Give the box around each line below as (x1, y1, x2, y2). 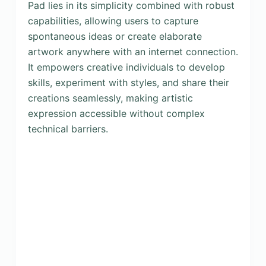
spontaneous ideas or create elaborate (27, 30, 202, 42)
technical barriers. (27, 123, 108, 135)
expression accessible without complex (27, 107, 205, 119)
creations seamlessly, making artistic (27, 92, 193, 104)
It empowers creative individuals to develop (27, 61, 225, 73)
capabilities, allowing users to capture (27, 15, 198, 27)
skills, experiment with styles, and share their (27, 77, 229, 88)
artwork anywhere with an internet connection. (27, 46, 238, 58)
